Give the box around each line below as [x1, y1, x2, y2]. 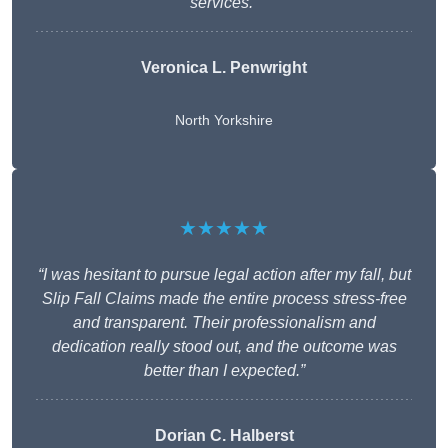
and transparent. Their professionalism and [72, 314, 376, 332]
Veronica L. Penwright [141, 59, 307, 77]
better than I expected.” [143, 362, 305, 380]
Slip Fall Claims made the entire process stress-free [41, 290, 407, 308]
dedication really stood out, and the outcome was [51, 338, 397, 356]
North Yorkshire [175, 112, 273, 129]
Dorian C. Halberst [154, 427, 294, 445]
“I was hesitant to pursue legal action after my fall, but [37, 266, 411, 284]
